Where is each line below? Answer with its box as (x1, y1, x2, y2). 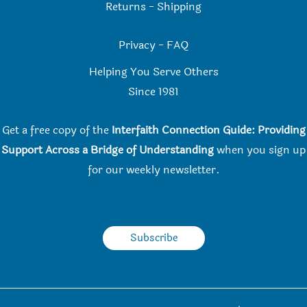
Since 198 (128, 84, 175, 101)
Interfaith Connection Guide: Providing (111, 122, 306, 139)
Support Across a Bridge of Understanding (1, 142, 214, 159)
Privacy (119, 37, 156, 54)
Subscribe (130, 230, 177, 246)
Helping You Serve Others (88, 64, 219, 81)
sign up (269, 142, 306, 159)
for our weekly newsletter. (87, 162, 220, 179)
